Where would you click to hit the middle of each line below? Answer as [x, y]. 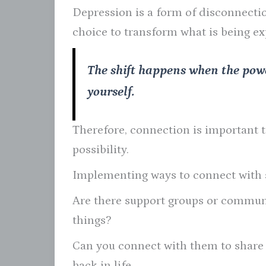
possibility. [101, 149]
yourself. [111, 91]
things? [92, 220]
